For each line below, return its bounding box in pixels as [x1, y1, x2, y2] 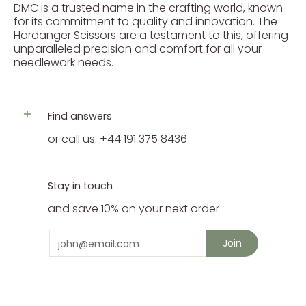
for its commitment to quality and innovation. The [14, 14, 277, 29]
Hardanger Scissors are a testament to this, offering [14, 27, 288, 43]
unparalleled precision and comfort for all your [14, 41, 262, 57]
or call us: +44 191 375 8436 [48, 131, 187, 147]
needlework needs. [14, 55, 113, 70]
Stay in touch [48, 179, 113, 193]
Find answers [48, 109, 112, 123]
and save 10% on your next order [48, 201, 219, 217]
